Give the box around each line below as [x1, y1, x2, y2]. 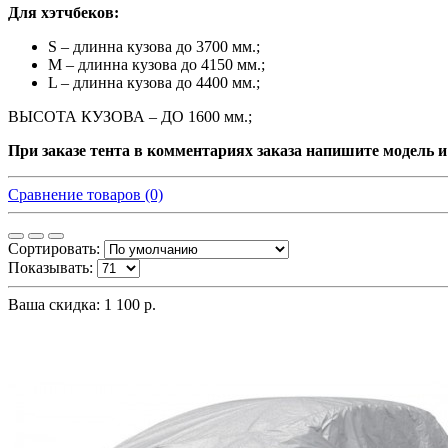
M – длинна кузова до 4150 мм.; [48, 55, 265, 73]
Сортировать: [8, 239, 100, 257]
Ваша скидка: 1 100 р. [8, 295, 156, 313]
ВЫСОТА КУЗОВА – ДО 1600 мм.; [8, 107, 252, 125]
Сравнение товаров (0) [8, 185, 163, 203]
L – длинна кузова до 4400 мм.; [48, 73, 260, 91]
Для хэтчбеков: [8, 3, 119, 21]
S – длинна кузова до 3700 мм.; [48, 37, 260, 55]
